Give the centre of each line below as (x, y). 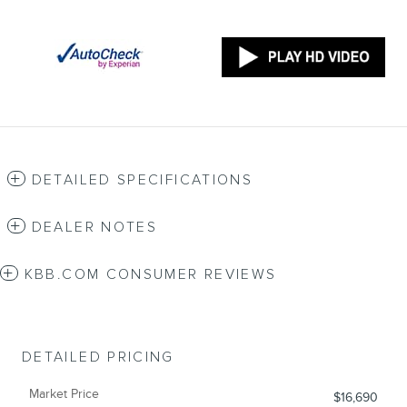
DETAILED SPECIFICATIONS (142, 181)
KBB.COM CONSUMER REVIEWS (150, 275)
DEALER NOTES (94, 228)
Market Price (64, 394)
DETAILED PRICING (98, 358)
